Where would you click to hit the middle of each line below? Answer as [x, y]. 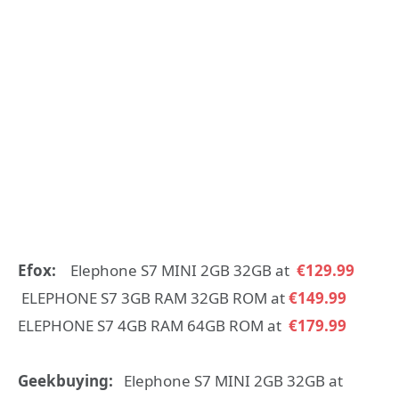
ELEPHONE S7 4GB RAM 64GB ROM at [151, 325]
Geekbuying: [71, 381]
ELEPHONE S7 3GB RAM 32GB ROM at [151, 297]
